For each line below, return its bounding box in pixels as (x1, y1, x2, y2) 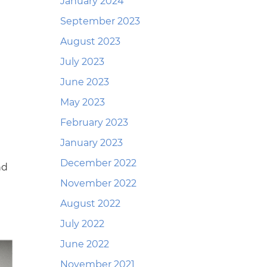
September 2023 (60, 15, 140, 27)
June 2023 (60, 76, 109, 88)
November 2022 (60, 178, 136, 189)
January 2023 (60, 137, 123, 148)
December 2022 (60, 157, 136, 169)
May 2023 (60, 97, 105, 108)
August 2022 (60, 198, 120, 209)
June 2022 (60, 238, 109, 250)
